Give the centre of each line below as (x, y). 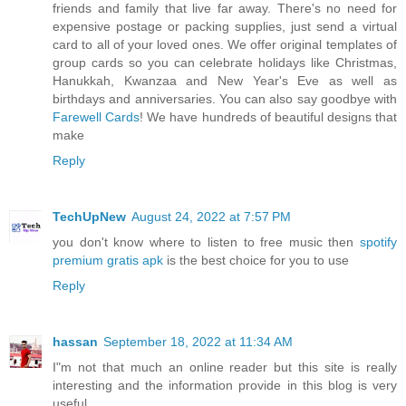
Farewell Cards (97, 117)
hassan (75, 342)
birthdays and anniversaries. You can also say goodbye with (225, 99)
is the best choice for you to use (256, 261)
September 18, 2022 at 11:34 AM (198, 342)
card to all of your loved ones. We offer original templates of (225, 45)
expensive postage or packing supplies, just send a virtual (225, 27)
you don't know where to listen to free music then (206, 242)
